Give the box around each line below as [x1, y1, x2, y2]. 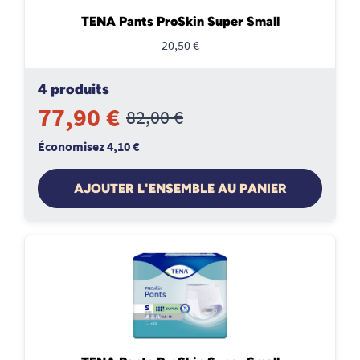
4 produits [38, 80, 109, 98]
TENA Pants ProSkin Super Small [80, 14, 280, 29]
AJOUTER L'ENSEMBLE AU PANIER [73, 181, 287, 196]
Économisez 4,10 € [38, 138, 139, 154]
